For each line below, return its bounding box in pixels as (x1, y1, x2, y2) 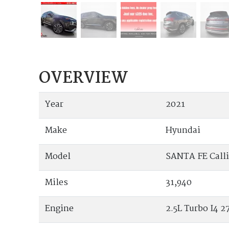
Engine (45, 201, 74, 216)
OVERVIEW (39, 65, 129, 91)
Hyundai (166, 123, 201, 138)
